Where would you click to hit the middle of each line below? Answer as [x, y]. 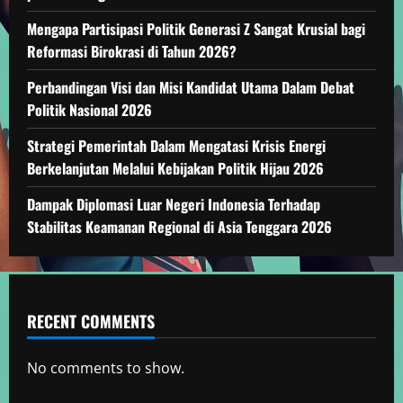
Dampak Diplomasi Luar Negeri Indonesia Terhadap [174, 204]
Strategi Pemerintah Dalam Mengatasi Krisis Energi [176, 146]
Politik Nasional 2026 [90, 110]
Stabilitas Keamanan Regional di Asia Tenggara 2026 [179, 227]
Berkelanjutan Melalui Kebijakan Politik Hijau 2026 [175, 168]
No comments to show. [106, 368]
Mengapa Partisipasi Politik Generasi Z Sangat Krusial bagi [196, 29]
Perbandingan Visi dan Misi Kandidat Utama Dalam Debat [191, 87]
